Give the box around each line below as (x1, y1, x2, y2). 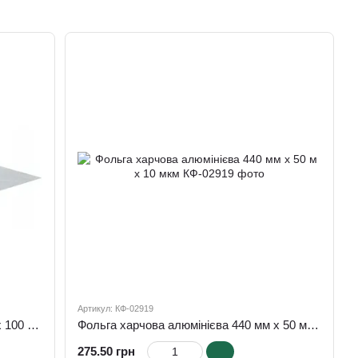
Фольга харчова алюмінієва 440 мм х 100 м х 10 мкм (26, 317, 39, 332)
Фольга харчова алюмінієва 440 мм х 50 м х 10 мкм (307, 317, 320, 332)
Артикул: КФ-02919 (78, 303, 154, 313)
